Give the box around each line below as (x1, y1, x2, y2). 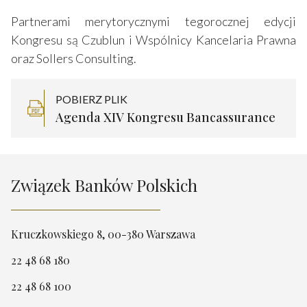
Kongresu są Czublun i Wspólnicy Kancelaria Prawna (11, 32, 296, 47)
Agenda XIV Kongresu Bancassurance (56, 108, 275, 125)
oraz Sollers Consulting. (11, 50, 136, 66)
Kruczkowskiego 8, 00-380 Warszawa (11, 226, 195, 241)
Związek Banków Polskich (11, 173, 197, 196)
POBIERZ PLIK (56, 92, 127, 106)
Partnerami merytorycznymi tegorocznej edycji (11, 13, 296, 29)
